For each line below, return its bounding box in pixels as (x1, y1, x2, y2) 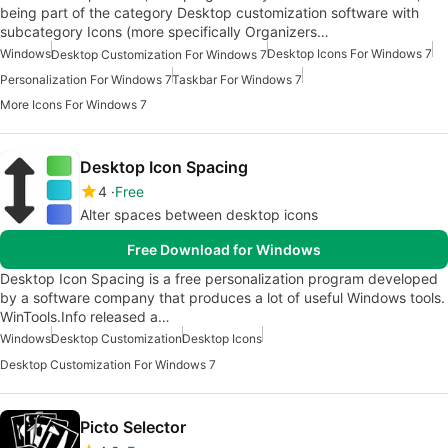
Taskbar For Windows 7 (172, 71, 302, 87)
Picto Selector (80, 417, 186, 438)
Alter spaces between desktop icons (80, 205, 318, 223)
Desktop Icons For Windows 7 (267, 45, 432, 61)
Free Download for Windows (127, 240, 321, 258)
